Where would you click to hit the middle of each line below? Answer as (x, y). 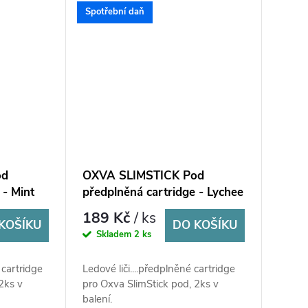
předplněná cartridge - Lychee (163, 192)
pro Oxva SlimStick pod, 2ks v (150, 284)
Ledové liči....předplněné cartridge (158, 269)
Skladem (115, 234)
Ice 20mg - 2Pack (129, 209)
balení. (97, 299)
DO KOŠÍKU (205, 225)
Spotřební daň (114, 12)
